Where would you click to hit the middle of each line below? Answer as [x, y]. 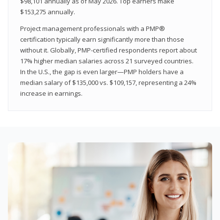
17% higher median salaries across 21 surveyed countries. [107, 61]
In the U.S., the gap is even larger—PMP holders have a [102, 71]
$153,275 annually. [48, 12]
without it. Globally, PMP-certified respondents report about [109, 50]
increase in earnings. [51, 93]
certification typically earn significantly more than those [102, 39]
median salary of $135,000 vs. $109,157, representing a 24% [108, 82]
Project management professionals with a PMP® [93, 28]
